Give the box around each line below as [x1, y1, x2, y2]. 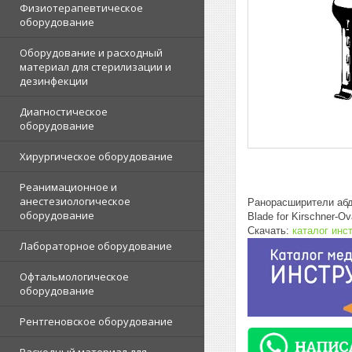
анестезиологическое [20, 194, 130, 208]
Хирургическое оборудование [20, 149, 173, 163]
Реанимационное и [20, 180, 117, 194]
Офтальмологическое [20, 269, 129, 284]
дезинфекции [20, 74, 88, 88]
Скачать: [247, 224, 292, 236]
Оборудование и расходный [20, 46, 163, 60]
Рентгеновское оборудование [20, 314, 173, 328]
